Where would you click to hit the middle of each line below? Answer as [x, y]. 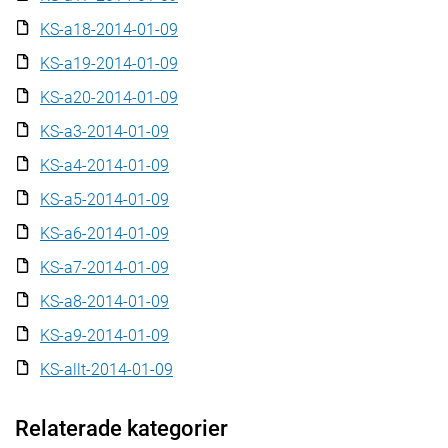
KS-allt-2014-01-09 [106, 369]
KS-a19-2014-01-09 [109, 63]
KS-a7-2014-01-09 [104, 267]
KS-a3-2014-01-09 [104, 131]
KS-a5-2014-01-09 [104, 199]
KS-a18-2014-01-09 [109, 29]
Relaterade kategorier [121, 428]
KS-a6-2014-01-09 [104, 233]
